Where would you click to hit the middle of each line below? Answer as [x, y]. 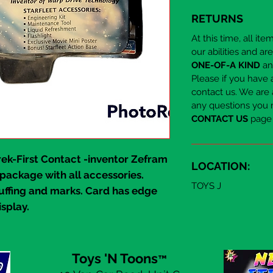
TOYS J [206, 186]
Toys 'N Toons [115, 259]
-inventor [106, 159]
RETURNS [217, 18]
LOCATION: [221, 166]
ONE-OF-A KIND [226, 65]
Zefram [149, 159]
